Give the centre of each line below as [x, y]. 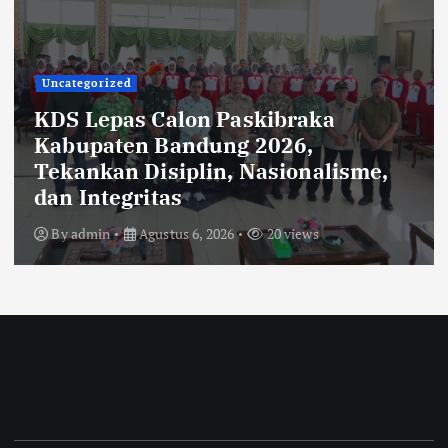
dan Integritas [108, 196]
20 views [291, 233]
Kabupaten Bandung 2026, [174, 144]
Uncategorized [86, 83]
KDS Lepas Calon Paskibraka [184, 118]
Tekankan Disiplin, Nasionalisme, [211, 170]
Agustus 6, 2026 [185, 233]
